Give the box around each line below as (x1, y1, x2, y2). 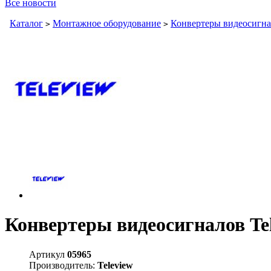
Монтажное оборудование (53, 18, 161, 28)
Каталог (10, 18, 43, 28)
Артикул (29, 249, 67, 260)
